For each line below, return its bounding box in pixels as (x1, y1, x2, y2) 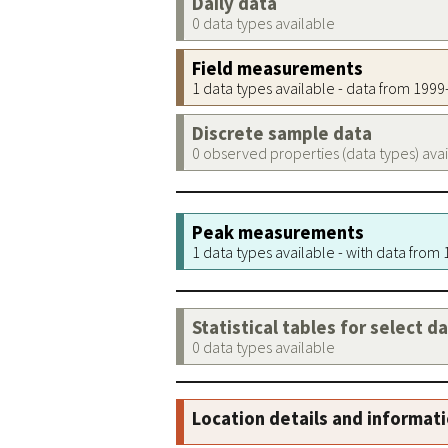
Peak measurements (192, 221, 364, 244)
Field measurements (192, 57, 363, 80)
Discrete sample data (192, 122, 372, 145)
